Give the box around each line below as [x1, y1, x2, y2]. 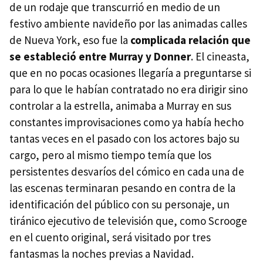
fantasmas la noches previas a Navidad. [9, 246, 194, 261]
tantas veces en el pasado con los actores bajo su [9, 131, 240, 146]
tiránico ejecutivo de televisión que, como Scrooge [9, 213, 247, 228]
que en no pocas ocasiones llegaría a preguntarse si [9, 65, 251, 80]
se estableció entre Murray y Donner [9, 49, 191, 63]
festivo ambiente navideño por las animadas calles [9, 16, 247, 31]
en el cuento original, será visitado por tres [9, 230, 211, 244]
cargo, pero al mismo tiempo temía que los [9, 147, 211, 162]
